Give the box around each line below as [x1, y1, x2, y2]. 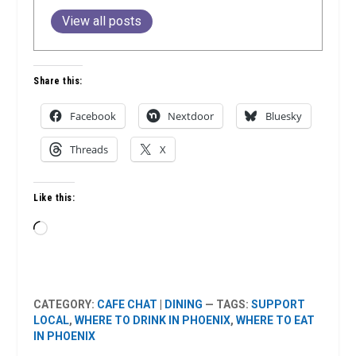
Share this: [33, 75, 83, 87]
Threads [70, 141, 109, 157]
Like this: [33, 192, 75, 203]
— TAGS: [203, 297, 252, 311]
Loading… [47, 222, 95, 235]
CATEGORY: [33, 297, 98, 311]
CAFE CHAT [97, 297, 158, 311]
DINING [164, 297, 203, 311]
